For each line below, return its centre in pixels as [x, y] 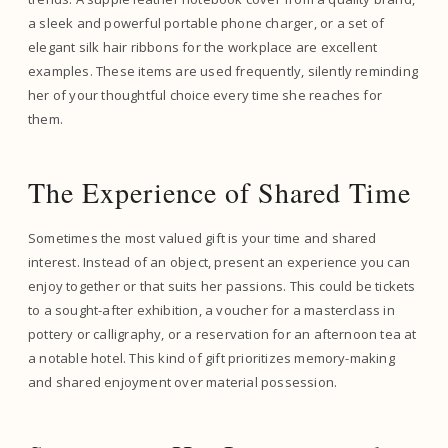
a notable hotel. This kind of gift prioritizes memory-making [211, 358]
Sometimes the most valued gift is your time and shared [202, 238]
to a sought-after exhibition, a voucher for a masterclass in [211, 310]
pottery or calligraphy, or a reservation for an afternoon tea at [222, 334]
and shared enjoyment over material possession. [183, 382]
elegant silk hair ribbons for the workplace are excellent [203, 47]
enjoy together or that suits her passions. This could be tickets [222, 286]
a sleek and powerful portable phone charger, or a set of [206, 23]
